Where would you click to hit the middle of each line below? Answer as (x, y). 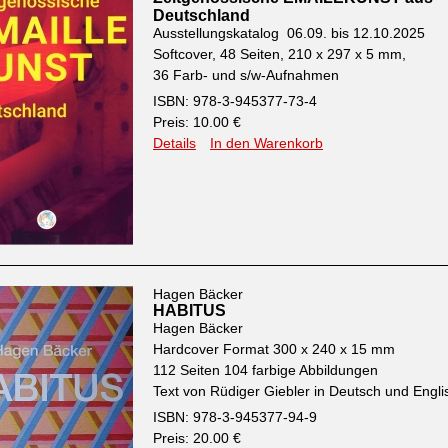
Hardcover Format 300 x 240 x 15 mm (274, 349)
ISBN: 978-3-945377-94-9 (235, 417)
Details (174, 143)
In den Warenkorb (266, 143)
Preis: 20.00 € (197, 438)
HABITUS (189, 310)
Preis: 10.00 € (197, 122)
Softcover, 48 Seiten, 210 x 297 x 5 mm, (281, 54)
